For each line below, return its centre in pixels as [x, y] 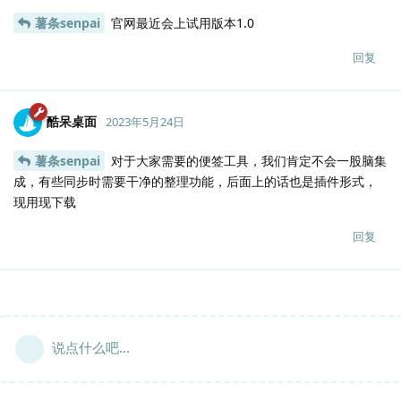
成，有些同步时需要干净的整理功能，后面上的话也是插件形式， [195, 181]
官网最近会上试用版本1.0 [181, 22]
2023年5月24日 [145, 121]
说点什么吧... [91, 347]
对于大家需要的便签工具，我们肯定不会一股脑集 [247, 160]
